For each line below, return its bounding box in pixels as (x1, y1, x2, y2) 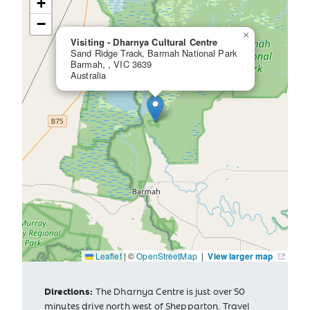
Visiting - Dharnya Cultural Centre (71, 35, 218, 49)
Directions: (44, 284, 93, 298)
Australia (71, 69, 107, 82)
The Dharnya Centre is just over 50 (93, 284, 246, 298)
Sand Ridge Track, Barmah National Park (71, 46, 237, 60)
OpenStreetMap (136, 250, 199, 262)
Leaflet (93, 250, 122, 262)
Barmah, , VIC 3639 (71, 57, 152, 71)
